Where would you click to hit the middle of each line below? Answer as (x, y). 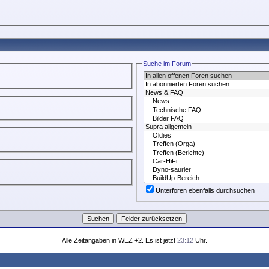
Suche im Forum (167, 64)
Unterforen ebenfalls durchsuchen (205, 191)
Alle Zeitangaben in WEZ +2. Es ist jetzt (119, 240)
